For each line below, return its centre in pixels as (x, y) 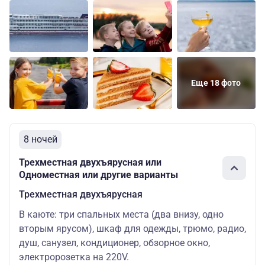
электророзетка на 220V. (74, 257)
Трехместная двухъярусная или (90, 163)
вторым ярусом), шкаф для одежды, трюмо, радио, (132, 229)
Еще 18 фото (216, 83)
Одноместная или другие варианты (98, 175)
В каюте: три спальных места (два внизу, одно (121, 215)
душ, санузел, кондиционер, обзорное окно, (114, 243)
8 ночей (40, 140)
